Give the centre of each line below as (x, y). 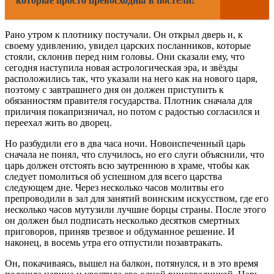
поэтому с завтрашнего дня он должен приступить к (114, 89)
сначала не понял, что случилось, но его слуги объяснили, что (135, 154)
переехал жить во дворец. (58, 122)
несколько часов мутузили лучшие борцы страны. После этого (135, 209)
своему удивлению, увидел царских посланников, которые (128, 45)
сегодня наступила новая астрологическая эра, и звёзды (121, 67)
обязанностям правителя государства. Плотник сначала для (128, 100)
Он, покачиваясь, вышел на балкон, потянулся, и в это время (131, 263)
